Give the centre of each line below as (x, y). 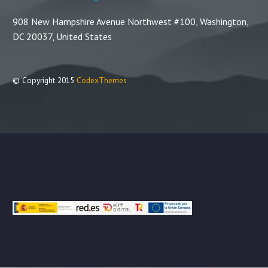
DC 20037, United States (62, 36)
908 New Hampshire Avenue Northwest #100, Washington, (130, 21)
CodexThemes (102, 80)
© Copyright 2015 (45, 80)
